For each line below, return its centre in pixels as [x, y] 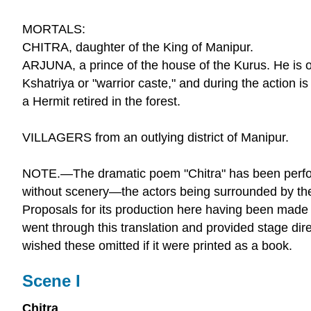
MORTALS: [54, 29]
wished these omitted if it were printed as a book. [157, 245]
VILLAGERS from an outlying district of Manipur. [155, 137]
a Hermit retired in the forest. [101, 101]
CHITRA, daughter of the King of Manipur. [138, 47]
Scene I [51, 280]
